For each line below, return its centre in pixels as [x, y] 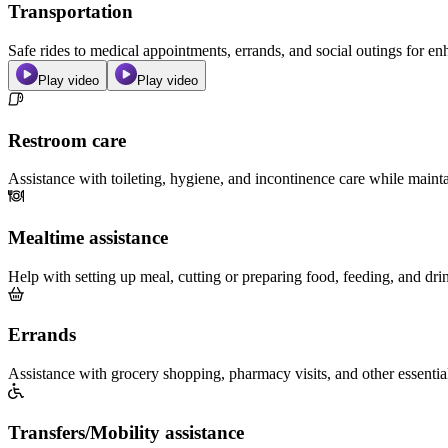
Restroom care [67, 140]
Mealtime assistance [88, 237]
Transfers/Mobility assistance [126, 432]
